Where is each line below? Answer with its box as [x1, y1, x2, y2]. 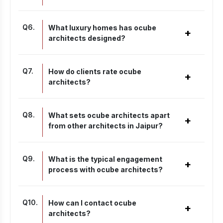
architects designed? [48, 34, 125, 42]
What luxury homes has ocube [48, 23, 156, 32]
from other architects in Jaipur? [48, 121, 163, 130]
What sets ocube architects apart [48, 111, 170, 119]
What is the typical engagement [48, 155, 162, 163]
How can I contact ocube [48, 199, 136, 207]
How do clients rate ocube [48, 67, 141, 76]
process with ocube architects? [48, 165, 163, 174]
